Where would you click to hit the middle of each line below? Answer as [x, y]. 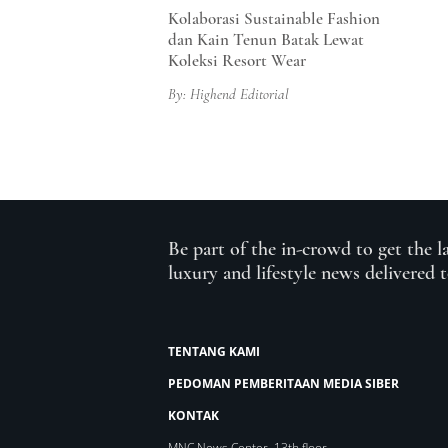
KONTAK [193, 415]
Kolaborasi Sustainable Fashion [274, 18]
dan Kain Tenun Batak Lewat [266, 39]
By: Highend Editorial [228, 94]
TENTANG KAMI [214, 351]
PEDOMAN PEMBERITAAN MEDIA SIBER [283, 383]
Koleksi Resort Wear [237, 60]
